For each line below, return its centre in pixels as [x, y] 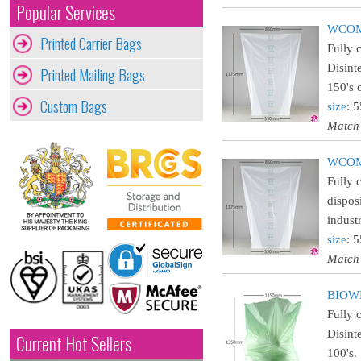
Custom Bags [74, 106]
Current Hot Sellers [74, 344]
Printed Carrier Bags [91, 43]
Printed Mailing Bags [93, 75]
